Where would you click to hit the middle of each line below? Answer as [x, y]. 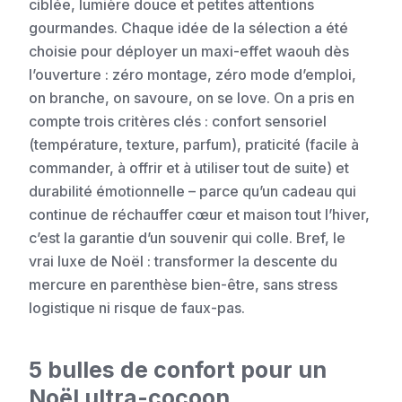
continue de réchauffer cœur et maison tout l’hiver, [199, 215]
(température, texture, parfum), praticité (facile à [194, 145]
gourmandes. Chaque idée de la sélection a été [188, 28]
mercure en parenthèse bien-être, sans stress [183, 285]
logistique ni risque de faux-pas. [137, 308]
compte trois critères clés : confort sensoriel [178, 122]
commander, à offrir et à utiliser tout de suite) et [189, 168]
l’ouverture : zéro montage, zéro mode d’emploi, [192, 75]
